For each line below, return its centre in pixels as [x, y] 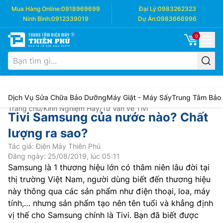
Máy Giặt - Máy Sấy [139, 97]
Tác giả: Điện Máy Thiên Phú [54, 146]
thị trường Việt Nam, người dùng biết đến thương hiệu [109, 179]
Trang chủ [24, 108]
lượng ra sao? [48, 133]
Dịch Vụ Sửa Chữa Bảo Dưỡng [57, 97]
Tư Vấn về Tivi [125, 108]
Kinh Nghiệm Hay [71, 108]
